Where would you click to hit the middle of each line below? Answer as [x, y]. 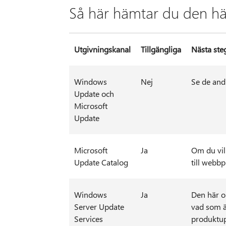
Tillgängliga [161, 49]
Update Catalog [101, 162]
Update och [94, 94]
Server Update [99, 207]
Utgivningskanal [102, 49]
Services [88, 219]
